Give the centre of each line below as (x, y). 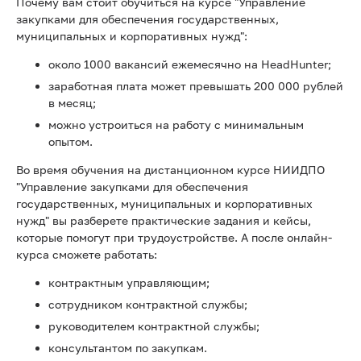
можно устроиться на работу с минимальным (176, 124)
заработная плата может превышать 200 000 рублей (196, 86)
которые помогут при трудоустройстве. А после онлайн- (174, 237)
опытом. (71, 141)
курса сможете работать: (87, 254)
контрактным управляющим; (129, 282)
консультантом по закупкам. (128, 348)
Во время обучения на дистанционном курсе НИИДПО (170, 170)
